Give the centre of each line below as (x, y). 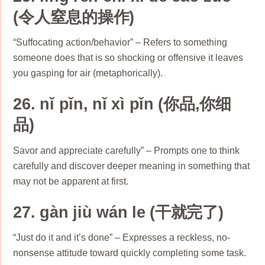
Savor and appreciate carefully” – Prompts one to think (127, 150)
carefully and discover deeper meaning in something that (132, 166)
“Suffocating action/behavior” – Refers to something (120, 43)
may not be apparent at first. (71, 181)
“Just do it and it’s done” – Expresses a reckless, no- (122, 238)
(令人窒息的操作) (74, 17)
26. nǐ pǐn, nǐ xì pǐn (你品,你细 (122, 104)
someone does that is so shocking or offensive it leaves (128, 58)
